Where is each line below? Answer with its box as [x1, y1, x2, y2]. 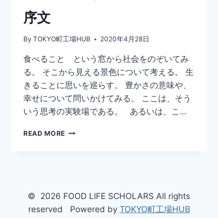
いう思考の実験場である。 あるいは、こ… [23, 107, 186, 117]
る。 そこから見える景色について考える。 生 [23, 67, 194, 77]
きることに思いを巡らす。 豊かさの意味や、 [23, 80, 191, 91]
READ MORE [23, 129, 66, 138]
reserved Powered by [28, 204, 120, 215]
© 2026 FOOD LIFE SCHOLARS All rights [28, 191, 190, 201]
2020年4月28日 [100, 35, 150, 43]
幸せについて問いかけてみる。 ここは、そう [23, 93, 191, 104]
